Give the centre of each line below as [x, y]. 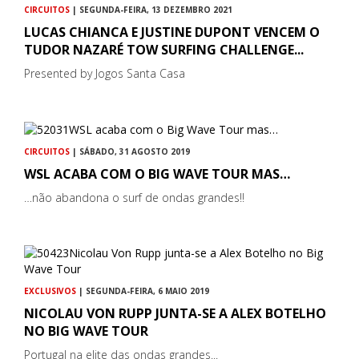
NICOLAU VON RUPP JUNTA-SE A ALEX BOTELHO [175, 314]
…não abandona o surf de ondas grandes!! [134, 198]
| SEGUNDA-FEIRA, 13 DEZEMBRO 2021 [151, 10]
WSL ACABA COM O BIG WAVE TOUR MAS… [157, 174]
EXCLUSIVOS [50, 291]
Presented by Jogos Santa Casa [105, 74]
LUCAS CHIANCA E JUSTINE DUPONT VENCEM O [172, 32]
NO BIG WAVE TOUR [86, 331]
